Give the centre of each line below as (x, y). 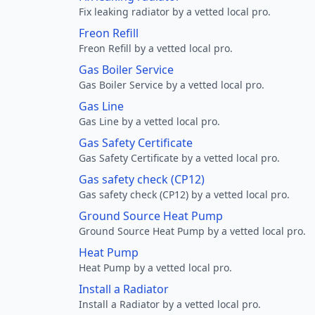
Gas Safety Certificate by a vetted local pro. (179, 158)
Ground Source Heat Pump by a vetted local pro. (192, 231)
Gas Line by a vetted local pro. (149, 121)
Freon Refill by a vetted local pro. (156, 48)
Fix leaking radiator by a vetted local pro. (175, 12)
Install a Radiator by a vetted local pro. (170, 304)
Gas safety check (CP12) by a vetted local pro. (184, 194)
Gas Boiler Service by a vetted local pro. (172, 85)
